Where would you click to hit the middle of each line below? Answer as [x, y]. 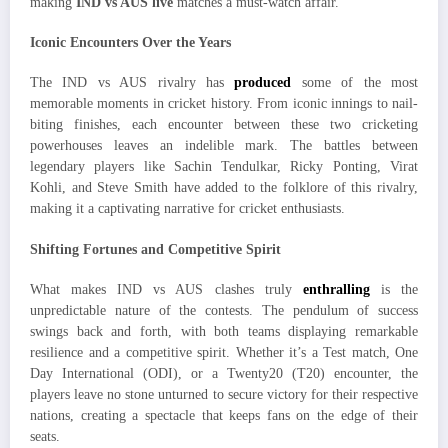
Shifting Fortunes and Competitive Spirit [155, 249]
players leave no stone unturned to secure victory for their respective [224, 394]
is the [394, 289]
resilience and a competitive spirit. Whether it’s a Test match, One [224, 352]
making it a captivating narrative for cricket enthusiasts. [187, 209]
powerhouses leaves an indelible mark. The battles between [224, 146]
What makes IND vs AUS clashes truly [166, 289]
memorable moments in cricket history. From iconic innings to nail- [224, 104]
